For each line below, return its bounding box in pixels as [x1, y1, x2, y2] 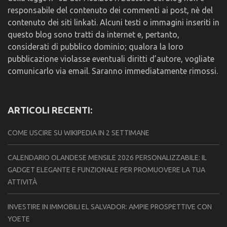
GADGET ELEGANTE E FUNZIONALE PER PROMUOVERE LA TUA [8, 166, 205, 174]
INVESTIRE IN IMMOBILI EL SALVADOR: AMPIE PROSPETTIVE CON [8, 203, 212, 211]
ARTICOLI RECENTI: [8, 105, 92, 116]
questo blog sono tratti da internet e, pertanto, [8, 30, 179, 40]
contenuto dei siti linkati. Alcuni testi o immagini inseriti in [8, 18, 219, 27]
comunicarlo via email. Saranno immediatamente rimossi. [8, 66, 218, 76]
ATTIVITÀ [8, 178, 37, 186]
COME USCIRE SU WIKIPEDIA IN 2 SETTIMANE [8, 129, 149, 137]
